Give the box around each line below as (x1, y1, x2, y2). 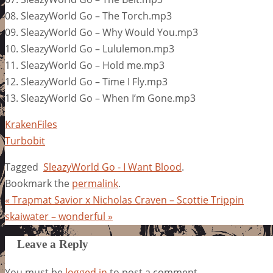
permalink (72, 176, 118, 190)
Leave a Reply (17, 238, 88, 251)
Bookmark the (5, 176, 72, 190)
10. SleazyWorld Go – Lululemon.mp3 (5, 41, 174, 55)
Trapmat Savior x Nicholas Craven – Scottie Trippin (10, 193, 244, 207)
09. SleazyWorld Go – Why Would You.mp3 (5, 25, 198, 39)
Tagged (5, 160, 38, 174)
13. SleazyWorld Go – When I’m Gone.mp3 (5, 91, 196, 105)
